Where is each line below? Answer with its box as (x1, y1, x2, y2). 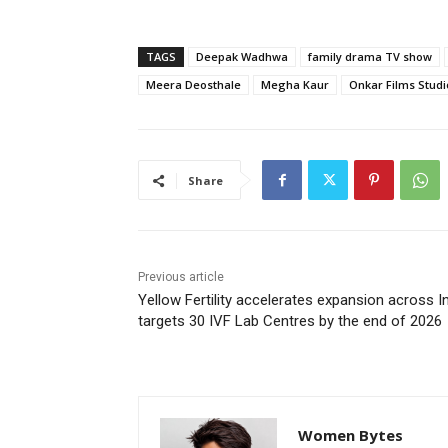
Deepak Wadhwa (196, 49, 288, 64)
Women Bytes (298, 425, 403, 445)
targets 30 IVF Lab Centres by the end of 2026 (138, 312, 442, 330)
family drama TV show (308, 49, 432, 64)
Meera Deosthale (146, 77, 241, 92)
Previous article (138, 270, 224, 284)
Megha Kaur (261, 77, 329, 92)
